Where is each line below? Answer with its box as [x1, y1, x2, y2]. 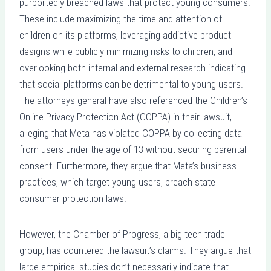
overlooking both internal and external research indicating [19, 61, 246, 74]
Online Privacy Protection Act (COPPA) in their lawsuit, [19, 110, 232, 123]
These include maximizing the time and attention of [19, 12, 222, 25]
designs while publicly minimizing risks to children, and [19, 45, 232, 57]
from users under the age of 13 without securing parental [19, 143, 246, 155]
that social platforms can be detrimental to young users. [19, 77, 243, 90]
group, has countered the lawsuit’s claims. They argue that [19, 244, 251, 256]
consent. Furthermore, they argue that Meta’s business [19, 159, 237, 172]
